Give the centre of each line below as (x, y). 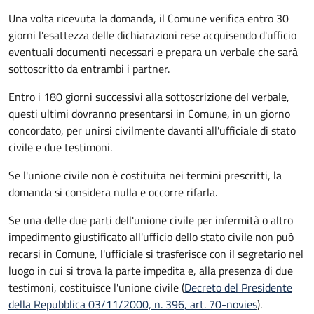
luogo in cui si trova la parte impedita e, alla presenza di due (151, 270)
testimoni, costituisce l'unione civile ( (96, 287)
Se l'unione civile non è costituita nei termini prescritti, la (145, 175)
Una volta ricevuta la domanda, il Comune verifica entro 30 (149, 18)
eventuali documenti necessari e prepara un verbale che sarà (153, 52)
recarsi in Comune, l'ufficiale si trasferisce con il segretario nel (156, 253)
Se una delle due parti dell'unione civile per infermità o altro (151, 220)
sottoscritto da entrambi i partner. (89, 68)
